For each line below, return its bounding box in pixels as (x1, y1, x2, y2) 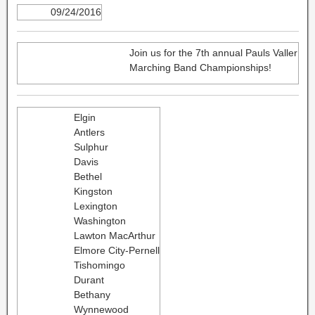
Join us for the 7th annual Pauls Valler (129, 47, 297, 59)
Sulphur (73, 141, 108, 153)
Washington (73, 214, 126, 226)
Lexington (73, 200, 117, 212)
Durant (73, 274, 104, 285)
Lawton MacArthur (73, 229, 155, 241)
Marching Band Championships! (129, 62, 271, 74)
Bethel (73, 170, 102, 182)
